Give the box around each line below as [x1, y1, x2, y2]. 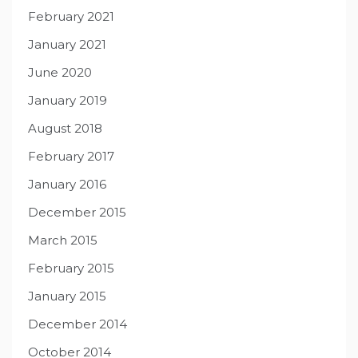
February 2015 [28, 261, 114, 276]
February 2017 [28, 149, 114, 165]
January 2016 [28, 177, 106, 193]
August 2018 [28, 121, 102, 137]
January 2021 [28, 37, 106, 53]
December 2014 [28, 316, 127, 332]
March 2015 [28, 233, 97, 249]
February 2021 [28, 9, 114, 25]
